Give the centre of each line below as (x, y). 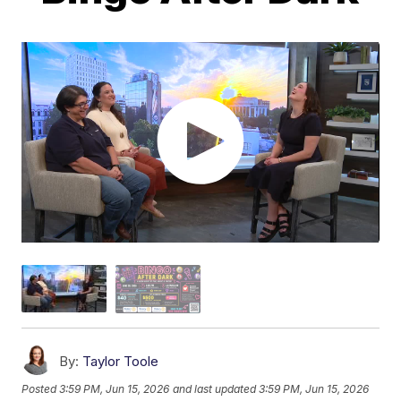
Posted (41, 389)
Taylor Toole (121, 361)
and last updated (215, 389)
